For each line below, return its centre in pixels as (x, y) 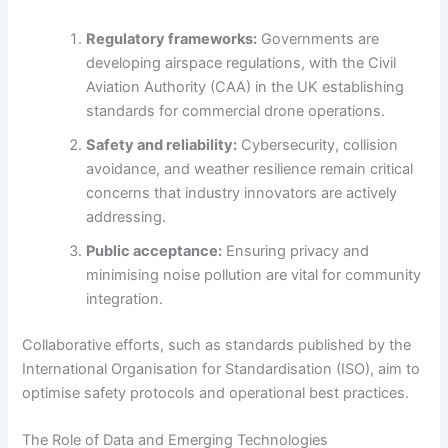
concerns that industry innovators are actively (242, 192)
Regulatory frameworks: (172, 38)
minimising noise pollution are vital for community (254, 274)
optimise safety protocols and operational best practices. (216, 392)
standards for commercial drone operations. (236, 110)
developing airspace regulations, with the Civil (241, 62)
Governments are (318, 38)
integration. (125, 298)
